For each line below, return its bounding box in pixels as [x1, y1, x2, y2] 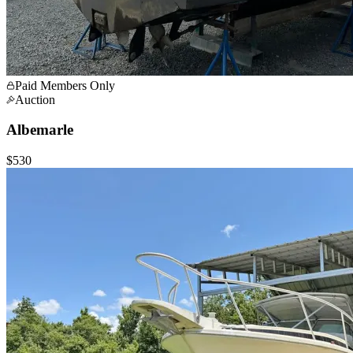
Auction [15, 92, 55, 106]
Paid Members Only [15, 78, 115, 92]
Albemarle [6, 121, 73, 139]
